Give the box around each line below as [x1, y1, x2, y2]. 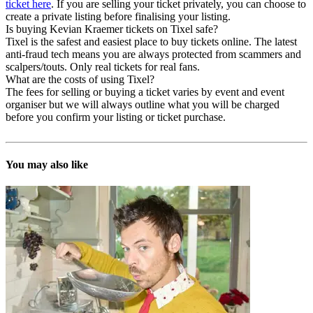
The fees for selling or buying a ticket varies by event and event [6, 86, 284, 99]
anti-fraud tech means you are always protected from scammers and [6, 48, 301, 61]
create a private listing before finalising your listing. [6, 10, 231, 23]
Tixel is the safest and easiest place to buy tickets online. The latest [6, 36, 297, 48]
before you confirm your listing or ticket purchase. [6, 111, 226, 124]
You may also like [6, 158, 88, 170]
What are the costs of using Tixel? [6, 73, 154, 86]
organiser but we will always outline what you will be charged [6, 99, 279, 111]
